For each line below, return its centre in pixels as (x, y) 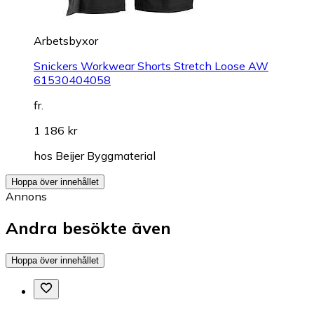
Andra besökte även (88, 227)
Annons (26, 196)
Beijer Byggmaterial (105, 155)
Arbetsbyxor (66, 40)
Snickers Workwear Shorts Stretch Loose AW (151, 66)
